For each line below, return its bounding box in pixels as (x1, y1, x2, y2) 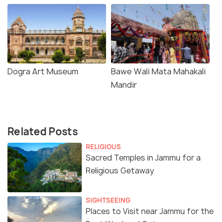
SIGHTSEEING (86, 196, 130, 205)
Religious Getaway (86, 166, 154, 176)
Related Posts (7, 125, 78, 139)
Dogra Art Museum (7, 66, 78, 77)
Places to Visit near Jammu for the (86, 206, 214, 217)
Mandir (111, 79, 137, 91)
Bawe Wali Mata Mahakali (111, 66, 206, 77)
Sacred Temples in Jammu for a (86, 153, 201, 164)
